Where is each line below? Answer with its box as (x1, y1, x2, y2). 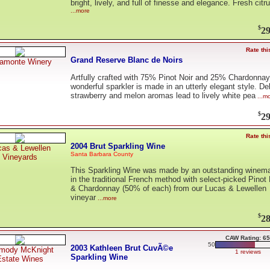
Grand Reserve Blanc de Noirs (71, 55, 183, 64)
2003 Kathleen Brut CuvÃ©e (71, 243, 173, 253)
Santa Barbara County (71, 150, 133, 157)
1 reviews (234, 248, 261, 255)
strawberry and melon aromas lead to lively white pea (71, 91, 256, 101)
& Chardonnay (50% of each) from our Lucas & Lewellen (71, 184, 266, 193)
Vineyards (2, 152, 37, 162)
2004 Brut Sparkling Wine (71, 141, 165, 151)
